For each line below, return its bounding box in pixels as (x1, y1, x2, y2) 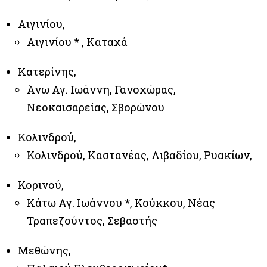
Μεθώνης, (18, 243, 71, 257)
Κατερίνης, (18, 64, 76, 79)
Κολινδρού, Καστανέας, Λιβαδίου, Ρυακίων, (27, 148, 252, 162)
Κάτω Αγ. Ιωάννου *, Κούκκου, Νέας (27, 195, 215, 210)
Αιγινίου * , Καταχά (27, 35, 128, 49)
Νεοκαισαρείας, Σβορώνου (27, 100, 164, 114)
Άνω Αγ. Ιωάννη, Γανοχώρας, (27, 82, 176, 97)
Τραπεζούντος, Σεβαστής (27, 213, 157, 228)
